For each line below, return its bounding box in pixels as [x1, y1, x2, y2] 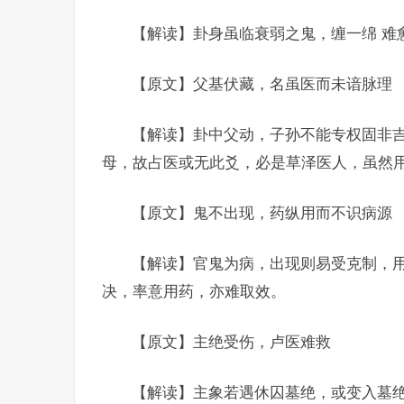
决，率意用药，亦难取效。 [102, 283, 286, 299]
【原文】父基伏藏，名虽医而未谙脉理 [132, 76, 392, 92]
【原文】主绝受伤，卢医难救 [132, 334, 331, 350]
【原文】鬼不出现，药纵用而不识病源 [132, 205, 392, 221]
